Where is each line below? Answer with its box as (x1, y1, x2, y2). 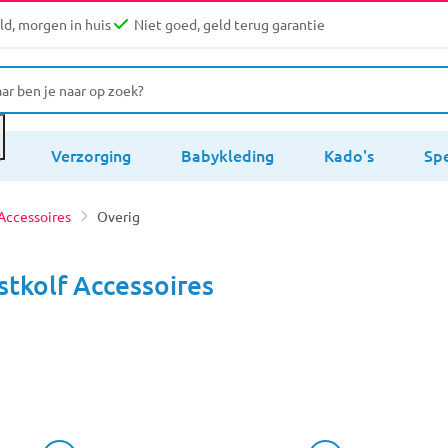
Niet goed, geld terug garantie (134, 15, 325, 34)
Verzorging (51, 143, 131, 166)
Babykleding (181, 143, 274, 166)
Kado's (324, 143, 374, 166)
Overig (97, 206, 140, 225)
